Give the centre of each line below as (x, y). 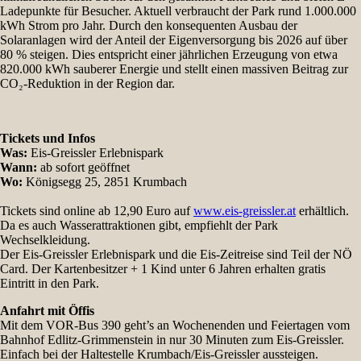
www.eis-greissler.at (245, 210)
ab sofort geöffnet (83, 167)
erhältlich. (322, 210)
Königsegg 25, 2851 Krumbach (105, 181)
